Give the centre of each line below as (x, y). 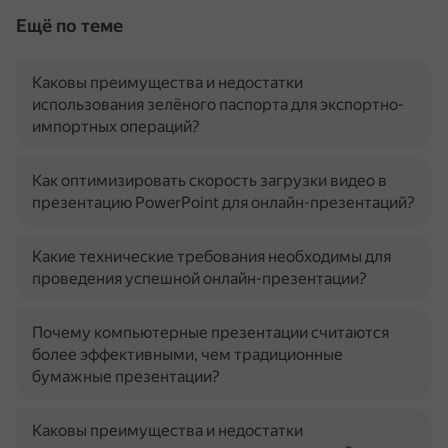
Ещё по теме (69, 25)
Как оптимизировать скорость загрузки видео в (209, 180)
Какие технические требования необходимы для (211, 256)
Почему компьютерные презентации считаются (210, 332)
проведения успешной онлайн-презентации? (199, 278)
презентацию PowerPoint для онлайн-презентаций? (223, 202)
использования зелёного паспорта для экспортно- (218, 104)
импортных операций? (116, 126)
